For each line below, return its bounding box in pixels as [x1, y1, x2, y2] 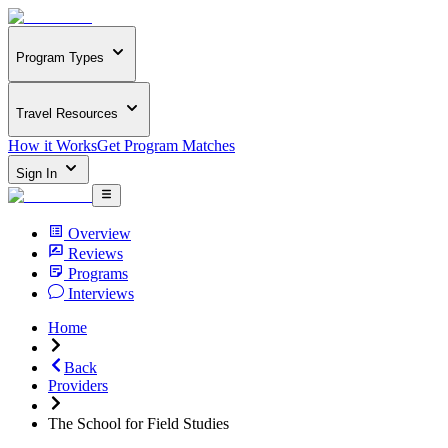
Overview [68, 224, 131, 242]
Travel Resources [16, 105, 118, 121]
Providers [48, 376, 108, 394]
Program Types [16, 50, 104, 66]
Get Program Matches [97, 137, 235, 155]
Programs [68, 264, 128, 282]
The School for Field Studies [48, 414, 229, 432]
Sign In [16, 166, 61, 182]
